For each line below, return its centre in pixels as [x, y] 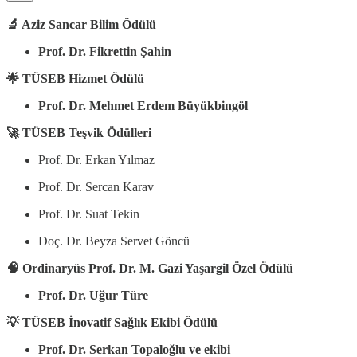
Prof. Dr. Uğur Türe [93, 296]
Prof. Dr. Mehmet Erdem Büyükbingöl [143, 106]
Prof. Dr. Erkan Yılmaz [96, 160]
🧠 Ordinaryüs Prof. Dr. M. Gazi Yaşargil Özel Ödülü [150, 269]
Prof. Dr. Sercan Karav [96, 187]
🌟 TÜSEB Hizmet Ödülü [75, 79]
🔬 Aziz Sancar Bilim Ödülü [81, 25]
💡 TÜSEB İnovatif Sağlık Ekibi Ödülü [112, 323]
